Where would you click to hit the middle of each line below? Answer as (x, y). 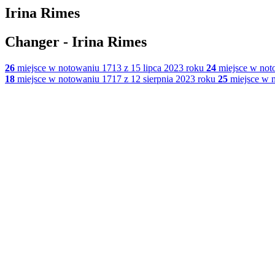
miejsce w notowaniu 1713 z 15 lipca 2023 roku (109, 68)
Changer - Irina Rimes (76, 41)
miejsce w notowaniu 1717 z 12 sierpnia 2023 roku (115, 79)
